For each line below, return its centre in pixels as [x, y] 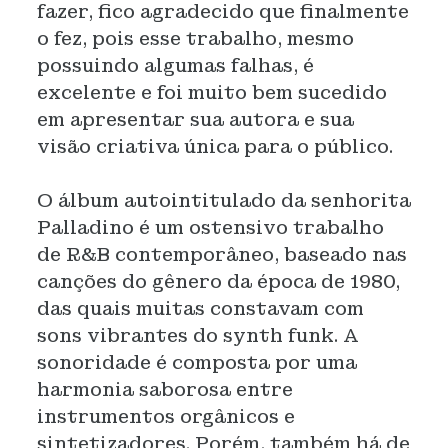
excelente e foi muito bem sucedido [211, 92]
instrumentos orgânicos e [165, 416]
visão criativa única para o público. [214, 146]
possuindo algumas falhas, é [175, 65]
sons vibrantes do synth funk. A [197, 335]
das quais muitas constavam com [200, 308]
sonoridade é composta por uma [196, 362]
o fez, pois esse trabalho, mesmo [195, 38]
